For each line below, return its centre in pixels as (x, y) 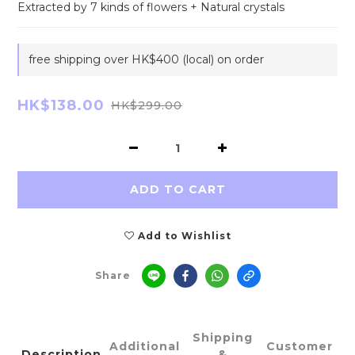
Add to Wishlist (184, 236)
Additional (145, 346)
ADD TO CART (177, 189)
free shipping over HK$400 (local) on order (146, 59)
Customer (299, 346)
